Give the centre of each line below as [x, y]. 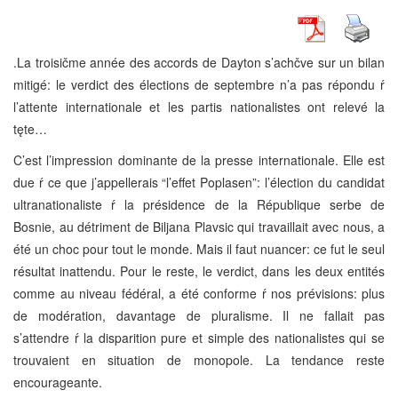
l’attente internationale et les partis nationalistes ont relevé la [199, 106]
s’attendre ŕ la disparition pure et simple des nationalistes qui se [199, 337]
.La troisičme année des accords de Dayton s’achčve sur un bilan [199, 62]
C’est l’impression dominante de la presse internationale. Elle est [199, 159]
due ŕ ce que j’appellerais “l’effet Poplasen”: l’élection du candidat [199, 182]
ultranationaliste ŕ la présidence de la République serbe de [199, 204]
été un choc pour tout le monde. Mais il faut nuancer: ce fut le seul [199, 248]
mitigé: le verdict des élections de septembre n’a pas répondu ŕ [199, 84]
